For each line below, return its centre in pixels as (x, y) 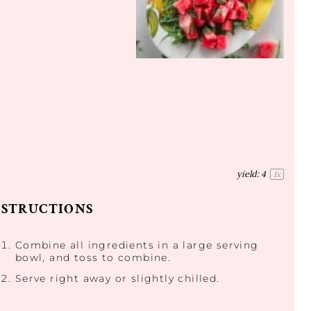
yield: (248, 173)
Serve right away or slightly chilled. (117, 278)
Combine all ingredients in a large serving (137, 245)
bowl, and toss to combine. (93, 257)
